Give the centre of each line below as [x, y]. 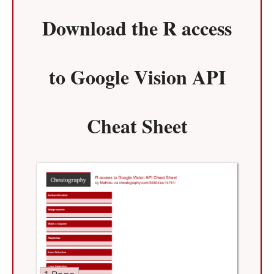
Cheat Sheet [137, 125]
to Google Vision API [137, 76]
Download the [102, 28]
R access [197, 28]
